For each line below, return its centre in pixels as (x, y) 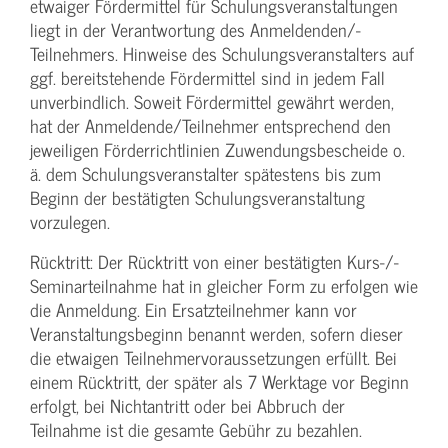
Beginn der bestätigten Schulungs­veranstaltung (197, 198)
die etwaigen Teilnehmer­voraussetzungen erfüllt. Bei (213, 358)
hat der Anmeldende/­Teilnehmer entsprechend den (210, 126)
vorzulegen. (70, 222)
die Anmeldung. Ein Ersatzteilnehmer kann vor (193, 310)
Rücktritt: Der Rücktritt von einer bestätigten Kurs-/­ (214, 262)
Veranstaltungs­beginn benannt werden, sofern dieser (216, 334)
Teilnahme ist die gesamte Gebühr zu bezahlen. (196, 430)
